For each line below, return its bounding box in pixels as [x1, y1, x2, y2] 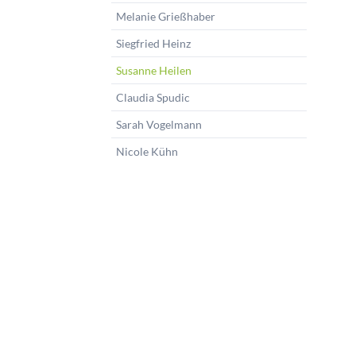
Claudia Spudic [115, 90, 190, 104]
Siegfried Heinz [115, 36, 191, 50]
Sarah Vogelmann [115, 117, 202, 131]
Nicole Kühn [115, 144, 178, 158]
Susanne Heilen [115, 63, 192, 77]
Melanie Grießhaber [115, 9, 215, 23]
